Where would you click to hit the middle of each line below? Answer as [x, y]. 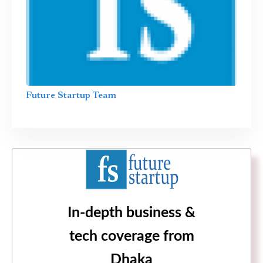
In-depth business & [131, 213]
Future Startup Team [71, 96]
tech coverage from [131, 237]
